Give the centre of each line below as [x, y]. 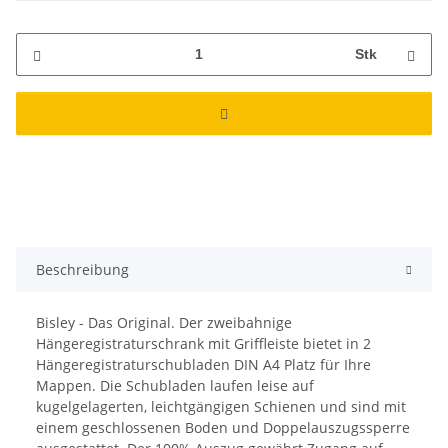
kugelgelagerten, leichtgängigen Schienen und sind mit [221, 406]
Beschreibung [82, 269]
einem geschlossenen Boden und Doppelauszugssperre [223, 427]
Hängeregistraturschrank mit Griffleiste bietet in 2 [203, 343]
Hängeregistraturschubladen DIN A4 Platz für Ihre [203, 364]
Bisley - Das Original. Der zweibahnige [164, 322]
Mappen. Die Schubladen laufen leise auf [175, 385]
